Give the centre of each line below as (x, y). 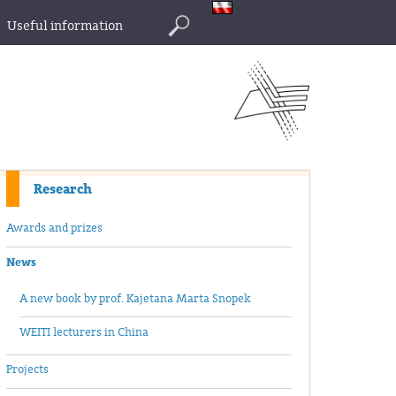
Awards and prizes (54, 228)
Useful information (65, 26)
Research (63, 189)
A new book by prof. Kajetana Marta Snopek (135, 298)
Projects (27, 370)
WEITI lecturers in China (84, 333)
